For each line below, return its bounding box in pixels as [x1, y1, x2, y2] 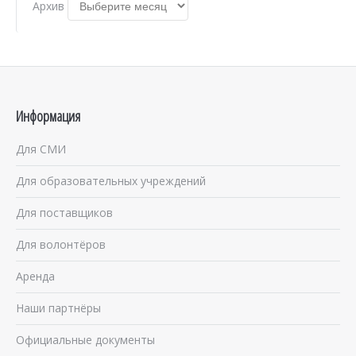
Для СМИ [16, 141, 66, 157]
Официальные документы [16, 332, 155, 348]
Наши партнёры [16, 300, 101, 316]
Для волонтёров [16, 237, 106, 253]
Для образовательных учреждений [16, 173, 206, 189]
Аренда [16, 269, 55, 284]
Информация [16, 106, 80, 127]
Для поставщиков [16, 205, 113, 221]
